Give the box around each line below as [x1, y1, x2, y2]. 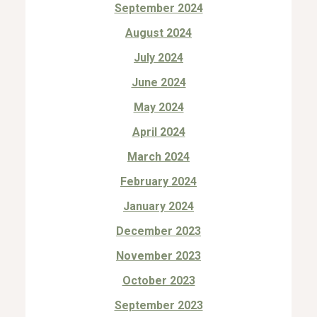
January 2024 [123, 199, 194, 213]
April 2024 [132, 125, 185, 139]
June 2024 [131, 75, 186, 89]
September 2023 [114, 298, 203, 312]
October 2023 [122, 273, 195, 287]
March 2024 [127, 149, 190, 163]
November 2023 [116, 248, 201, 263]
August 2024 [125, 25, 192, 40]
